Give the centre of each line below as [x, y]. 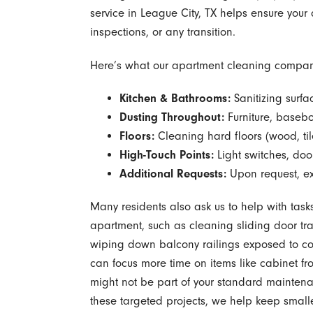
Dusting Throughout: [172, 117]
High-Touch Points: [166, 154]
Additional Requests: [173, 173]
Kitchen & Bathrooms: [175, 98]
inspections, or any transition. [162, 32]
